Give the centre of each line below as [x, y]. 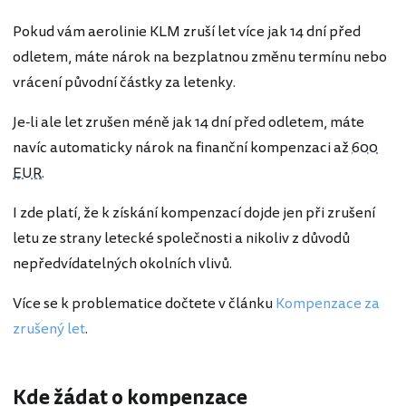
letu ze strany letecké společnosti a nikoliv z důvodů [181, 238]
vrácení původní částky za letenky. [124, 82]
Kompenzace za [328, 303]
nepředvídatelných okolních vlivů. [122, 263]
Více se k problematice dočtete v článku [144, 303]
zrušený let [49, 329]
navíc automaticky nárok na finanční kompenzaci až [182, 147]
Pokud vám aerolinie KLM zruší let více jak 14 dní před [187, 31]
